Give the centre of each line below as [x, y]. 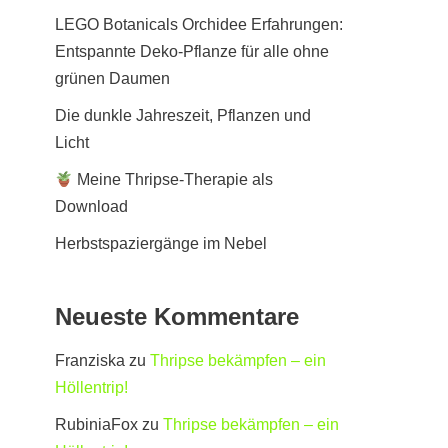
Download [91, 206]
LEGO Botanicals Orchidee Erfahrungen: [199, 24]
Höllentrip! [91, 387]
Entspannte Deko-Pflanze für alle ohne [192, 51]
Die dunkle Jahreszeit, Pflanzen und [183, 115]
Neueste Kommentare [177, 316]
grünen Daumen [112, 78]
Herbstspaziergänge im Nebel [161, 243]
